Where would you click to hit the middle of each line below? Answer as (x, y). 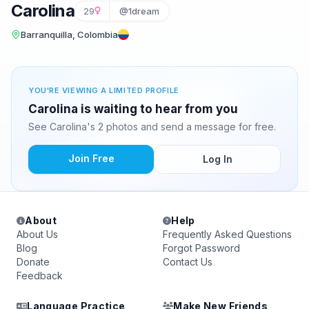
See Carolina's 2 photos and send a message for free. (152, 127)
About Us (37, 234)
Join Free (91, 158)
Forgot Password (201, 248)
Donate (33, 262)
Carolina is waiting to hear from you (133, 109)
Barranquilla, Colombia (69, 34)
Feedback (40, 276)
